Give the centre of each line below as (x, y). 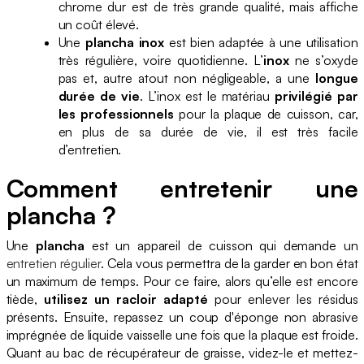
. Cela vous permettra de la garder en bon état (229, 263)
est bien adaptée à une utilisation (261, 42)
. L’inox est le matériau (207, 95)
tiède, (25, 299)
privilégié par (316, 95)
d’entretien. (91, 149)
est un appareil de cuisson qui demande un (221, 245)
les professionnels (116, 113)
